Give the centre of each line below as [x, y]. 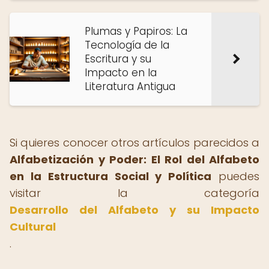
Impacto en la [121, 73]
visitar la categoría [134, 193]
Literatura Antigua [130, 86]
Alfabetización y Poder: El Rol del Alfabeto [134, 159]
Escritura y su [118, 59]
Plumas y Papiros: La [136, 31]
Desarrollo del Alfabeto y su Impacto [134, 210]
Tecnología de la [127, 45]
